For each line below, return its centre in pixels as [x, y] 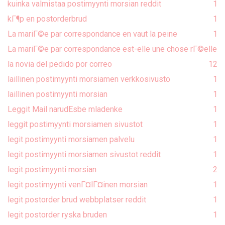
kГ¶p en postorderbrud [47, 19]
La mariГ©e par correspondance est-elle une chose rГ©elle [112, 49]
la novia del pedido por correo [60, 64]
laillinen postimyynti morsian [58, 94]
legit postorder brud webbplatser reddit [77, 199]
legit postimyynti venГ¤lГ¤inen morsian [78, 184]
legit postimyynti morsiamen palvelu [71, 139]
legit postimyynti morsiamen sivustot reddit [84, 154]
